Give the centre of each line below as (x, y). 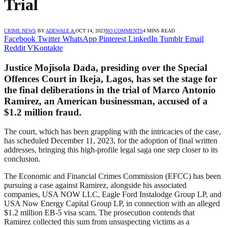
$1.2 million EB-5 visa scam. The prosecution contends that (99, 213)
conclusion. (22, 159)
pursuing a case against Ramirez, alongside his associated (95, 185)
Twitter (49, 39)
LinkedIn (143, 39)
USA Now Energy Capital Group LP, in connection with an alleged (112, 204)
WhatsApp (80, 39)
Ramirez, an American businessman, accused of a (106, 101)
